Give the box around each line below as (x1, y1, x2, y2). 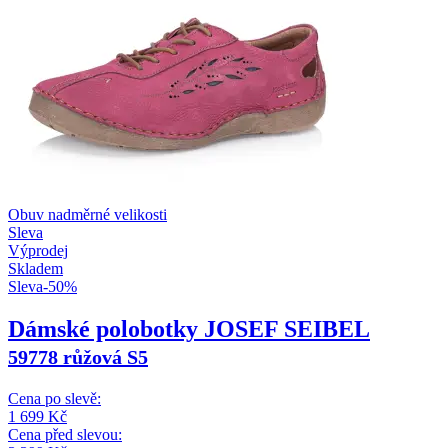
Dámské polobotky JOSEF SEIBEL (8, 315, 370, 342)
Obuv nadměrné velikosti (8, 205, 167, 223)
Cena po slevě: (8, 389, 101, 407)
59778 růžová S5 (8, 345, 148, 368)
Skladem (8, 259, 63, 277)
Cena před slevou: (8, 425, 122, 443)
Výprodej (8, 241, 68, 259)
